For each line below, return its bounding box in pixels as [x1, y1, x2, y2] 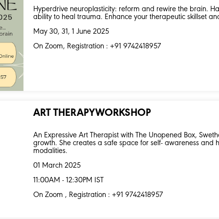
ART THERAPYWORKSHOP [33, 108, 152, 119]
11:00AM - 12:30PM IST [33, 176, 104, 185]
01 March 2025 [33, 162, 81, 170]
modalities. [33, 147, 68, 155]
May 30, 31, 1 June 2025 [33, 27, 109, 36]
